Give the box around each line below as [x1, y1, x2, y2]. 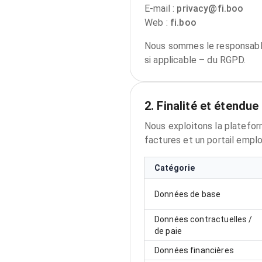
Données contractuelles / [154, 215, 253, 224]
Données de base [154, 189, 221, 199]
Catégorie [154, 163, 195, 173]
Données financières [154, 246, 234, 255]
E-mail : [144, 3, 175, 14]
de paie [154, 226, 182, 236]
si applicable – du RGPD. [144, 54, 246, 65]
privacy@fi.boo [177, 3, 244, 14]
